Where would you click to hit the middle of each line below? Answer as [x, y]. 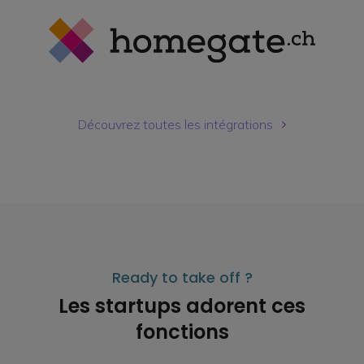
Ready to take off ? [182, 278]
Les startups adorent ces [182, 306]
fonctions [182, 332]
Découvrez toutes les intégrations [175, 125]
